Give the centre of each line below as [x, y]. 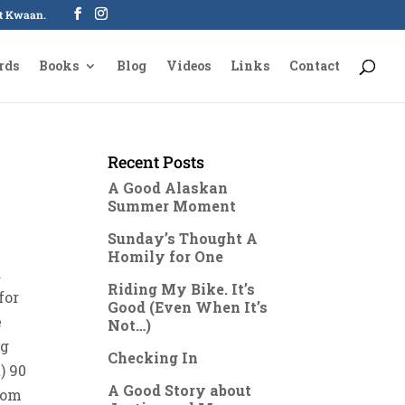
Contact [315, 66]
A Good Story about [180, 390]
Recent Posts [156, 162]
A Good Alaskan [168, 188]
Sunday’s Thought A [183, 238]
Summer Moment [172, 206]
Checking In [153, 358]
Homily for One [166, 256]
